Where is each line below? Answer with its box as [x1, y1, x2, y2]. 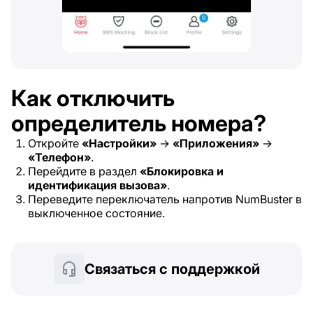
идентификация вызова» [28, 178, 167, 193]
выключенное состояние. [28, 206, 165, 221]
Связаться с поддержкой [84, 261, 260, 278]
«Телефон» [28, 150, 91, 165]
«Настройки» [82, 136, 156, 151]
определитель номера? [11, 110, 266, 138]
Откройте [28, 136, 82, 151]
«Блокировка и [140, 164, 224, 179]
